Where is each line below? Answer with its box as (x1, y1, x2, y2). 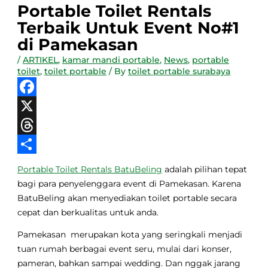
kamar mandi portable (62, 54, 160, 65)
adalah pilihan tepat (162, 164, 248, 174)
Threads (17, 139, 53, 149)
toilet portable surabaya (128, 66, 231, 76)
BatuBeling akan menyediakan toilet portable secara (17, 193, 237, 203)
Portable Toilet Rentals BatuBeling (17, 164, 163, 174)
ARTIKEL (23, 54, 59, 65)
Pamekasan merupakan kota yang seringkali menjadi (17, 230, 243, 240)
